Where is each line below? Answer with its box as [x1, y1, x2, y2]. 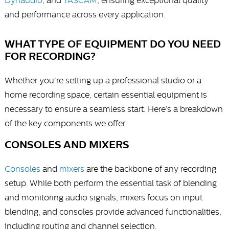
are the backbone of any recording [84, 164, 216, 174]
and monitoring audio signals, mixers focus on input [4, 193, 202, 202]
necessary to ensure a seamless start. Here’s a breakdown [4, 104, 223, 114]
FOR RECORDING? [4, 50, 96, 63]
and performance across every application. [4, 10, 166, 19]
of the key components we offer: [4, 119, 127, 128]
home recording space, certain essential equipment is [4, 90, 207, 100]
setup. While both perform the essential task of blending [4, 178, 217, 188]
